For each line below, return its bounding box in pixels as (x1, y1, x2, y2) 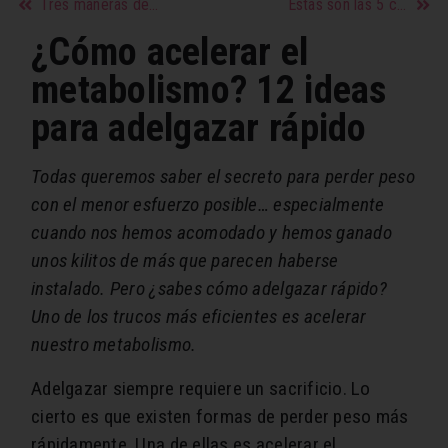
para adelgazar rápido (31, 105, 367, 151)
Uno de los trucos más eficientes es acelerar (31, 305, 367, 329)
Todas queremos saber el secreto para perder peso (31, 165, 415, 189)
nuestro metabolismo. (31, 333, 197, 357)
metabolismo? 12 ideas (31, 67, 387, 113)
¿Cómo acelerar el (31, 29, 309, 75)
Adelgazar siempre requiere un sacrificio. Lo (31, 377, 371, 401)
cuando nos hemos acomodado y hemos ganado (31, 221, 392, 245)
